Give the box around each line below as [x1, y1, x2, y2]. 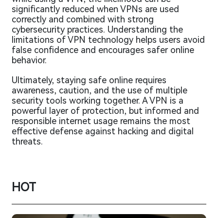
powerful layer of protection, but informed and [12, 106, 199, 116]
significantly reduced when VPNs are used [12, 4, 179, 15]
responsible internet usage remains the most [12, 116, 190, 127]
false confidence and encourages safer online [12, 45, 194, 55]
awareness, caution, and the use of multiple [12, 85, 187, 96]
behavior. [12, 55, 47, 66]
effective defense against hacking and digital [12, 126, 194, 137]
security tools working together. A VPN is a [12, 95, 183, 106]
